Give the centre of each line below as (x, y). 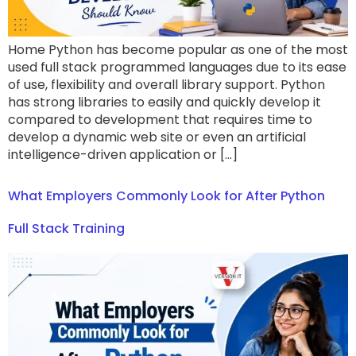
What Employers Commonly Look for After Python (166, 196)
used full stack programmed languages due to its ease (177, 68)
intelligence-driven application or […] (123, 155)
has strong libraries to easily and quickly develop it (164, 103)
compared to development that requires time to (160, 120)
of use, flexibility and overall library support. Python (166, 85)
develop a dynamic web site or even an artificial (157, 137)
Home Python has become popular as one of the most (178, 50)
